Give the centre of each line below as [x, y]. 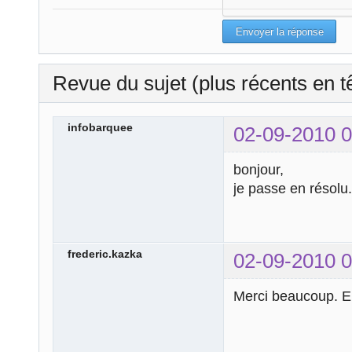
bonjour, [258, 170]
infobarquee [100, 127]
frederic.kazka [105, 254]
